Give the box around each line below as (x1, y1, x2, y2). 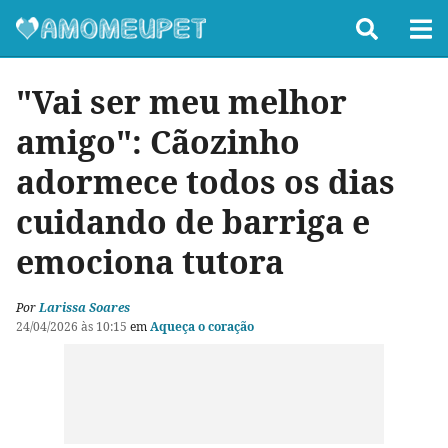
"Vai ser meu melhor (16, 80, 347, 123)
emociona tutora (16, 240, 284, 283)
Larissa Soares (39, 299, 130, 316)
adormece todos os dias (16, 160, 395, 203)
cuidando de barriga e (16, 200, 370, 243)
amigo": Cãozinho (16, 120, 300, 163)
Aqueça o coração (150, 318, 254, 335)
